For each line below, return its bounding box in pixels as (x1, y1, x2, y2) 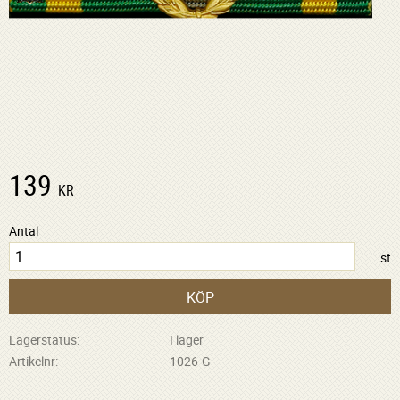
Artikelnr (9, 352, 55, 370)
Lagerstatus (9, 331, 77, 349)
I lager (169, 331, 204, 349)
